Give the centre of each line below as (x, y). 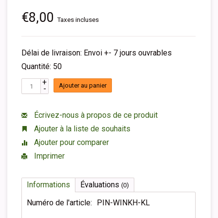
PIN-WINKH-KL (123, 203)
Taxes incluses (78, 19)
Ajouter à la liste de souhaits (81, 129)
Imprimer (48, 156)
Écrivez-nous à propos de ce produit (95, 115)
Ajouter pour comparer (71, 142)
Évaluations (101, 185)
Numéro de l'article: (59, 203)
